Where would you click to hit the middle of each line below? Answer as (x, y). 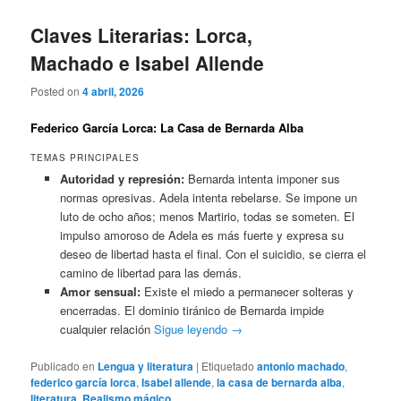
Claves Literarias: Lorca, (142, 35)
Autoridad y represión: (122, 179)
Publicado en (63, 365)
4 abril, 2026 (114, 91)
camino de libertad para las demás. (150, 273)
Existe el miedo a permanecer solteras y (247, 292)
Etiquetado (228, 365)
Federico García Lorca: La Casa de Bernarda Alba (167, 127)
